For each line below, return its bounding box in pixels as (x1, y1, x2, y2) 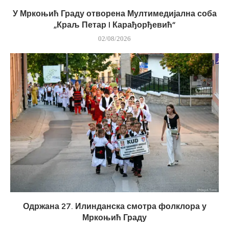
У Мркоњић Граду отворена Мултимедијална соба (12, 8, 217, 18)
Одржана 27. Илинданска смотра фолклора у (22, 201, 207, 211)
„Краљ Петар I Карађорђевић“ (54, 19, 175, 30)
